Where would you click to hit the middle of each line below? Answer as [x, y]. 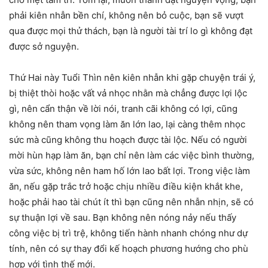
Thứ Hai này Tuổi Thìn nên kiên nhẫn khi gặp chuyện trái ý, [132, 77]
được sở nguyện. [45, 46]
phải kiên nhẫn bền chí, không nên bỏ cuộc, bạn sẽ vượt [126, 15]
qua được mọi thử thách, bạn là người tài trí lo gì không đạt [131, 31]
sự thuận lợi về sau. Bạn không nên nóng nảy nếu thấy [123, 217]
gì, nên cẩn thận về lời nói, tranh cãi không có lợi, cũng [123, 108]
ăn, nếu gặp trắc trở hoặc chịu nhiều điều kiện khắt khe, [126, 186]
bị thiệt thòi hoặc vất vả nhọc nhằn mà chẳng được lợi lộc [128, 93]
